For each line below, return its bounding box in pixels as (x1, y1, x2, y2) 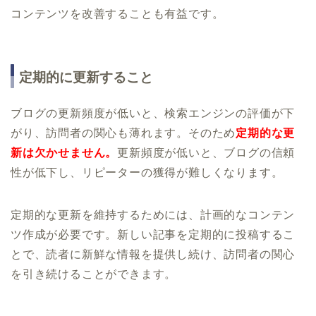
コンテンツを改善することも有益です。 (11, 7, 224, 20)
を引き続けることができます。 (11, 268, 177, 281)
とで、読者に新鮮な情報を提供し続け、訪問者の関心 (11, 248, 296, 261)
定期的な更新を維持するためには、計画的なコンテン (11, 209, 296, 221)
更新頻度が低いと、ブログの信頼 (117, 147, 296, 159)
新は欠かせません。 (11, 147, 118, 159)
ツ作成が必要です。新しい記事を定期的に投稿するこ (11, 229, 296, 241)
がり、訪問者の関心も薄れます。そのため (11, 127, 236, 140)
